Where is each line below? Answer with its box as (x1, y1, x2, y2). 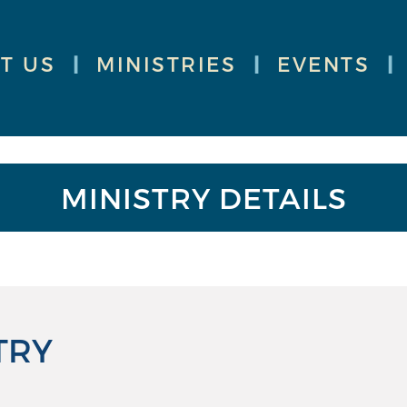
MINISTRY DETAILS (60, 180, 347, 214)
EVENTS (277, 52, 371, 75)
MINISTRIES (96, 52, 237, 75)
